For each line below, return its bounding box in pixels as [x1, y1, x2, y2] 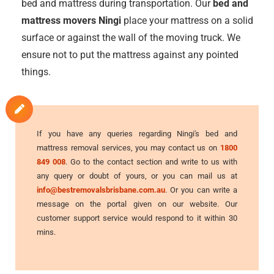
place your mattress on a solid [121, 14, 253, 26]
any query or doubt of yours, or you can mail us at [37, 171, 237, 180]
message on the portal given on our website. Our [37, 199, 237, 209]
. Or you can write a [165, 185, 237, 194]
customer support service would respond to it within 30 [37, 213, 237, 223]
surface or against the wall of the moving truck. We [21, 31, 240, 43]
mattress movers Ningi [21, 14, 121, 26]
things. [21, 65, 51, 78]
